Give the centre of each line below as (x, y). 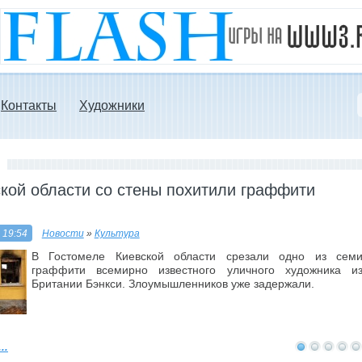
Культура (117, 234)
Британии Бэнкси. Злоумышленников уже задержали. (173, 283)
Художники (112, 105)
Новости (63, 234)
